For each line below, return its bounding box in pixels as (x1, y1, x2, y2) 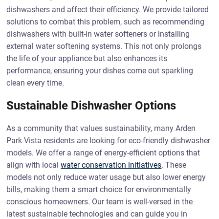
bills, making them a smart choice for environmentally (6, 185, 192, 194)
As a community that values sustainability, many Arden (6, 124, 196, 133)
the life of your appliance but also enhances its (6, 54, 168, 63)
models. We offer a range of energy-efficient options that (6, 148, 200, 157)
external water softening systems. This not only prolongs (6, 42, 202, 51)
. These (161, 160, 187, 170)
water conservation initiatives (61, 160, 162, 170)
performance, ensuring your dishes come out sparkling (6, 66, 194, 75)
